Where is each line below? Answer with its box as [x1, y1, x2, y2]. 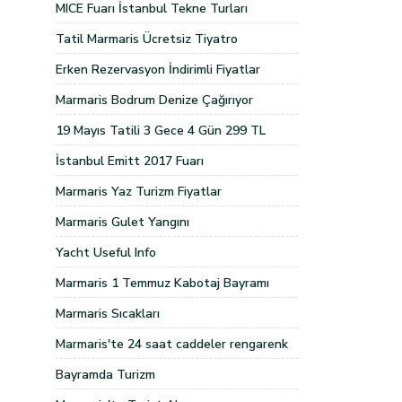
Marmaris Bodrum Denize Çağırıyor [56, 92, 253, 109]
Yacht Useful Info [56, 244, 156, 261]
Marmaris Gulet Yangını [56, 214, 189, 231]
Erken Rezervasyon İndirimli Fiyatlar [56, 61, 260, 78]
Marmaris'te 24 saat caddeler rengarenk [56, 336, 288, 353]
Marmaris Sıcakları [56, 305, 160, 322]
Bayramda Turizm [56, 366, 155, 383]
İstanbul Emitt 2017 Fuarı [56, 153, 204, 170]
